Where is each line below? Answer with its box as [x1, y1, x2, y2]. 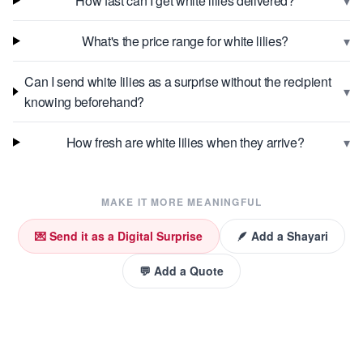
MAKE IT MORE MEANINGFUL [100, 194, 263, 209]
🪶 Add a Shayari [237, 228, 328, 244]
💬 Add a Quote [139, 263, 224, 279]
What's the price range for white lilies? [81, 32, 289, 50]
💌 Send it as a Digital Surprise [35, 228, 203, 244]
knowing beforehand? [24, 92, 145, 111]
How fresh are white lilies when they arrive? [66, 133, 305, 152]
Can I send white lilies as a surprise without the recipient [24, 72, 331, 91]
